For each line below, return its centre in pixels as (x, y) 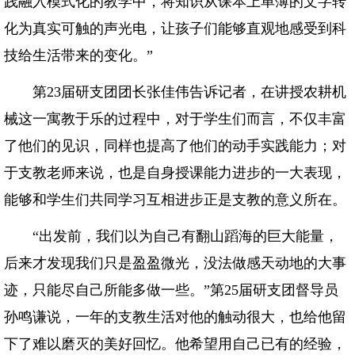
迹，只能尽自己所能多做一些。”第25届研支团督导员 (171, 290)
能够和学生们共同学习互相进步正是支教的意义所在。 (175, 200)
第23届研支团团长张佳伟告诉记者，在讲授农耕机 (175, 92)
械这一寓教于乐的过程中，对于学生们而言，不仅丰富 (175, 119)
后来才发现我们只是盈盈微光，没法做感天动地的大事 (175, 263)
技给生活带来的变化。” (78, 55)
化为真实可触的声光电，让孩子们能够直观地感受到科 (175, 29)
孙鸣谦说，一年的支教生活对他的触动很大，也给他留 (175, 317)
